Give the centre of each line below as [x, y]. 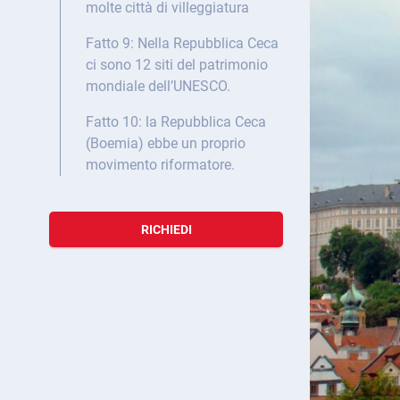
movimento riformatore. [160, 165]
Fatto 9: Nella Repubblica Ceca [182, 44]
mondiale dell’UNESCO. [158, 87]
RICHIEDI [166, 230]
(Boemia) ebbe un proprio [166, 144]
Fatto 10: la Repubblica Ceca [176, 122]
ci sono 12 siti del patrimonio [177, 65]
